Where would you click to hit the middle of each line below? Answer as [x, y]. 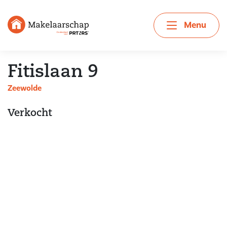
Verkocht [30, 113]
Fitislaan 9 [53, 73]
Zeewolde [25, 88]
